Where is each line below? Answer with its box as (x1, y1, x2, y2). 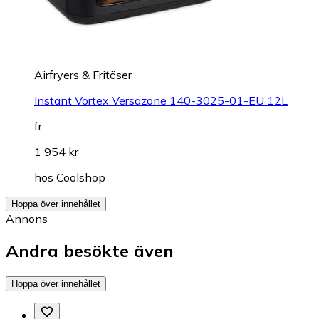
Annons (6, 211, 48, 226)
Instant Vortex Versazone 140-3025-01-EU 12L (34, 93, 288, 108)
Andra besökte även (6, 239, 174, 261)
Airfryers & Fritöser (34, 67, 132, 82)
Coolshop (56, 169, 105, 184)
